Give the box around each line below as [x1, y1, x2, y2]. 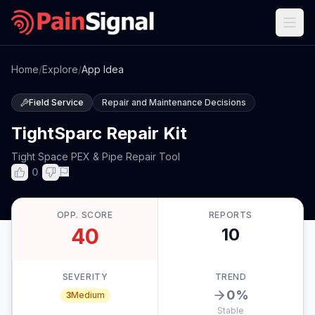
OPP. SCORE [56, 210, 113, 220]
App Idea [82, 63, 124, 75]
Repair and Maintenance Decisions [102, 97, 246, 108]
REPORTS [208, 210, 253, 220]
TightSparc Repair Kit [11, 123, 187, 143]
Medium [70, 290, 105, 300]
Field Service [29, 97, 84, 108]
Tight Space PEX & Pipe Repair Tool [11, 150, 180, 162]
